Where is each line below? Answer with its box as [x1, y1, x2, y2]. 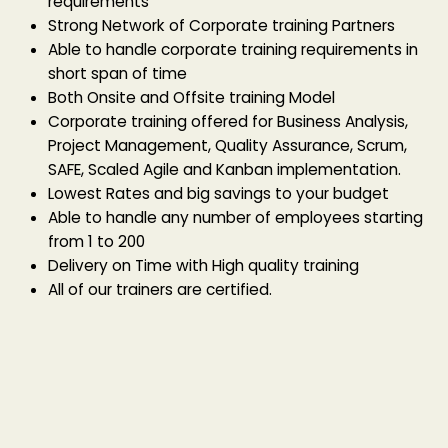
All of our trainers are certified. [48, 279, 272, 300]
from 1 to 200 [48, 231, 145, 252]
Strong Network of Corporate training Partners [48, 15, 395, 36]
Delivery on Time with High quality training [48, 255, 359, 276]
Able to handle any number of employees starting [48, 207, 423, 228]
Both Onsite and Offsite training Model [48, 87, 335, 108]
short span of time [48, 63, 187, 84]
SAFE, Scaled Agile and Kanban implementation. [48, 159, 401, 180]
